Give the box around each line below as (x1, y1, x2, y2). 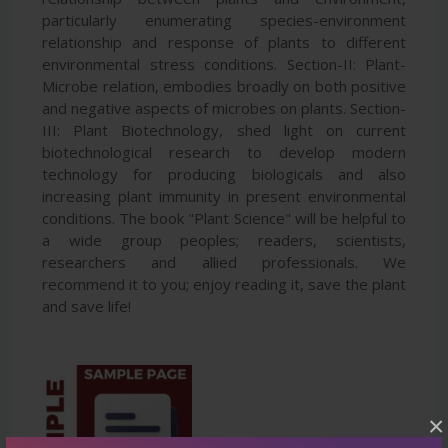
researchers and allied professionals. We (42, 251, 406, 272)
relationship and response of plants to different (42, 31, 406, 52)
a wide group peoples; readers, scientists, (42, 229, 406, 250)
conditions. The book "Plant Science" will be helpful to (42, 207, 406, 228)
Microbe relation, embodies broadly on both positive (42, 75, 406, 96)
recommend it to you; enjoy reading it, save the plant (42, 273, 406, 294)
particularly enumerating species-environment (42, 9, 406, 30)
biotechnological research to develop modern (42, 141, 406, 162)
